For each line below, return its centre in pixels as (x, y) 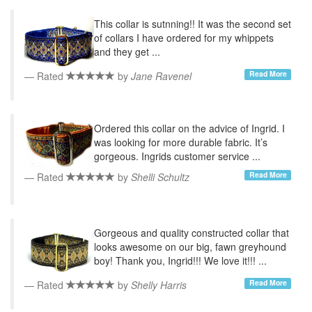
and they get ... (127, 52)
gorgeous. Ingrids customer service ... (177, 156)
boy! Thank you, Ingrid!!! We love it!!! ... (180, 261)
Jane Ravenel (161, 76)
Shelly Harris (159, 285)
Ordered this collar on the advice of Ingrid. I (189, 128)
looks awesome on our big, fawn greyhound (190, 247)
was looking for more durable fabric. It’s (181, 142)
